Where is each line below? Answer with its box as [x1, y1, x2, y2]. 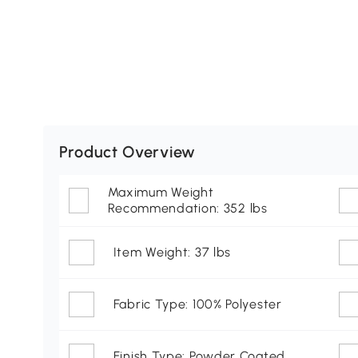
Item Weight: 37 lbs [113, 245, 232, 261]
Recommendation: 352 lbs [107, 201, 268, 217]
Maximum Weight [107, 185, 214, 201]
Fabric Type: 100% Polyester [113, 296, 282, 312]
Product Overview [58, 142, 196, 162]
